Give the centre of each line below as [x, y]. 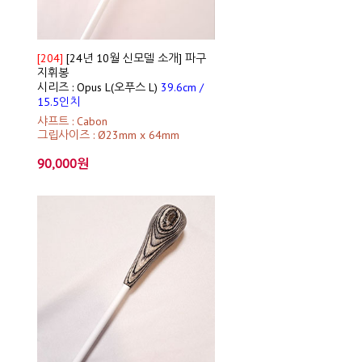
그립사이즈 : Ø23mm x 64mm [108, 135]
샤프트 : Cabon [72, 121]
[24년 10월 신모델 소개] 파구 [136, 58]
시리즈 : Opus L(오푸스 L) [99, 87]
